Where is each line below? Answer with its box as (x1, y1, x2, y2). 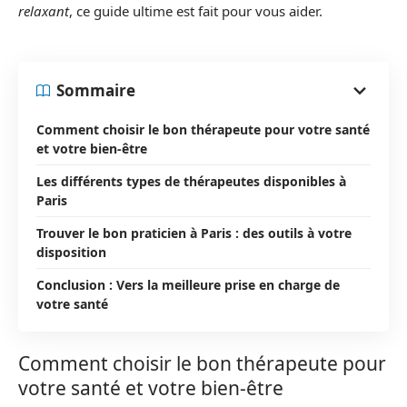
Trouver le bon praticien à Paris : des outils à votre (36, 223, 352, 242)
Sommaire (56, 80, 135, 101)
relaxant (18, 2, 69, 20)
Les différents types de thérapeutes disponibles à (36, 172, 346, 190)
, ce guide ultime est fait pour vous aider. (69, 2, 323, 20)
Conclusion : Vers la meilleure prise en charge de (36, 275, 340, 293)
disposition (36, 243, 106, 261)
